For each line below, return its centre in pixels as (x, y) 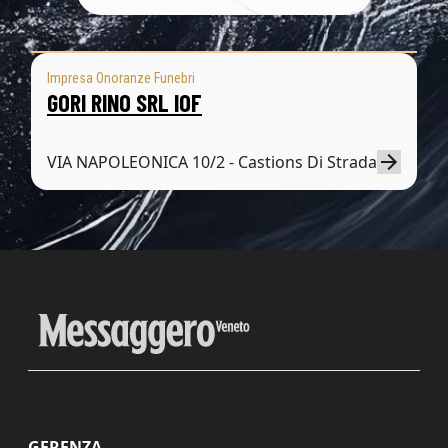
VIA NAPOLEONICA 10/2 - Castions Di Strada (212, 162)
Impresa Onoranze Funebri (121, 78)
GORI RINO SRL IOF (124, 102)
